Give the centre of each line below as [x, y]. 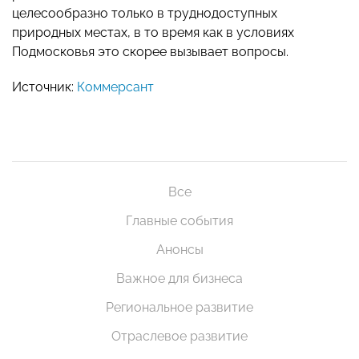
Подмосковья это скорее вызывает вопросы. [150, 52]
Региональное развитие [179, 308]
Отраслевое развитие [179, 337]
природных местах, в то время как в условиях [153, 33]
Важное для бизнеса [179, 279]
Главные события [179, 221]
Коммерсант [115, 87]
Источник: [44, 87]
